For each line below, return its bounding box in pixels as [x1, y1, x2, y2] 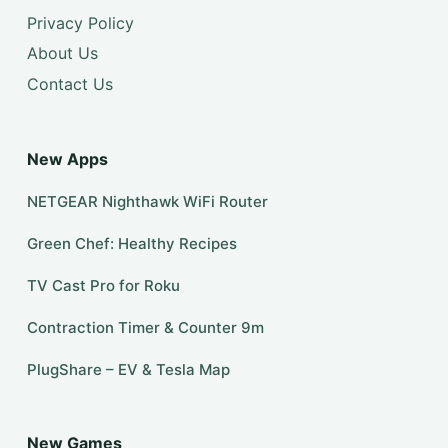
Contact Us [26, 74, 113, 95]
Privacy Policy [26, 12, 134, 33]
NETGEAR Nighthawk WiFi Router [26, 192, 268, 212]
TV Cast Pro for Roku [26, 276, 180, 296]
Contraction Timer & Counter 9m [26, 318, 264, 338]
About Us [26, 43, 98, 64]
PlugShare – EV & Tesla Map [26, 360, 230, 380]
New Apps [26, 149, 108, 170]
